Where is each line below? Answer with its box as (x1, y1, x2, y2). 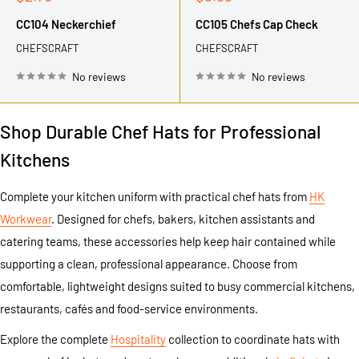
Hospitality (111, 332, 166, 347)
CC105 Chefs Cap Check (196, 16, 318, 31)
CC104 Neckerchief (16, 16, 116, 31)
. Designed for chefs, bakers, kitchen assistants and (51, 211, 315, 226)
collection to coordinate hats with (166, 332, 340, 347)
